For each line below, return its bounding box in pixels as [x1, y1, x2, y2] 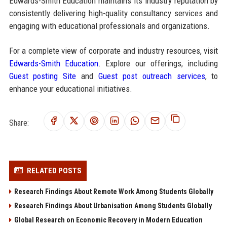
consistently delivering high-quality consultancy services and [9, 8, 218, 19]
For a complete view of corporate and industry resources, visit [9, 46, 218, 56]
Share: [9, 118, 29, 128]
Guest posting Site [9, 71, 77, 82]
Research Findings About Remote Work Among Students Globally [14, 187, 213, 196]
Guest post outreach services [98, 71, 205, 82]
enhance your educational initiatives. [9, 84, 132, 94]
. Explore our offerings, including [98, 58, 218, 69]
